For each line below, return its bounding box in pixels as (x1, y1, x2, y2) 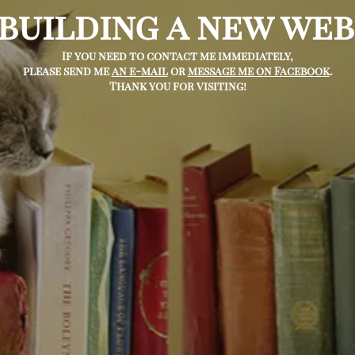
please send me (22, 63, 112, 78)
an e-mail (111, 63, 168, 78)
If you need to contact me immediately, (62, 48, 293, 63)
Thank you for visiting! (109, 78, 246, 94)
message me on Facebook (187, 63, 330, 78)
